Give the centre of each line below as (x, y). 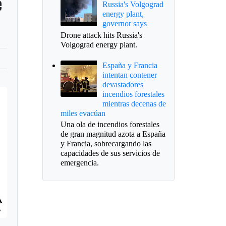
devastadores (123, 85)
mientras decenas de (134, 104)
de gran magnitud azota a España (113, 134)
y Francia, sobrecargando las (106, 144)
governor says (124, 24)
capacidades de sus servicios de (110, 153)
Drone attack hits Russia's (101, 35)
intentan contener (129, 75)
